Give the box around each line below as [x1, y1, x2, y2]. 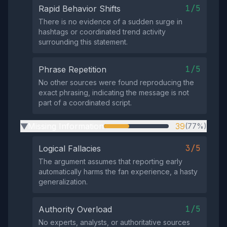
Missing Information [28, 121, 104, 131]
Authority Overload [39, 204, 112, 214]
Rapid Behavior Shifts [39, 4, 121, 14]
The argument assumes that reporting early [39, 157, 182, 166]
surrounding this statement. [39, 37, 128, 46]
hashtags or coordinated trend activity [39, 27, 166, 36]
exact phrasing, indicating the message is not [39, 88, 189, 97]
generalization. [39, 177, 88, 186]
